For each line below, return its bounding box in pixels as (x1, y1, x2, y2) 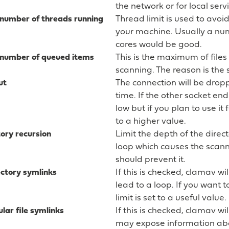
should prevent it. (116, 155, 186, 164)
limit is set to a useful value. (116, 193, 226, 202)
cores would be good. (116, 40, 202, 49)
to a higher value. (116, 117, 186, 126)
